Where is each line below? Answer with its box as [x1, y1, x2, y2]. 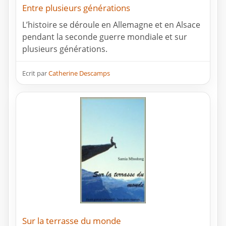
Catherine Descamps [48, 68, 110, 78]
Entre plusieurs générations [22, 2, 130, 14]
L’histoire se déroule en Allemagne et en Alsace [22, 19, 200, 30]
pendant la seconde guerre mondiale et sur [22, 31, 187, 42]
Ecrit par [22, 68, 48, 78]
